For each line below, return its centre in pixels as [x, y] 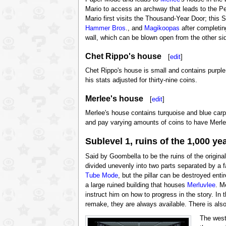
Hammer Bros [105, 28]
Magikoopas [162, 28]
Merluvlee [201, 185]
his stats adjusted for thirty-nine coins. [141, 80]
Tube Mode [101, 175]
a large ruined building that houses [136, 185]
